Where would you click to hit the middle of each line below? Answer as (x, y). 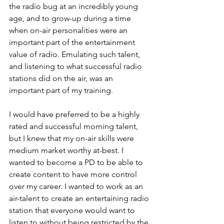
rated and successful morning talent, (74, 126)
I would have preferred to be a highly (75, 114)
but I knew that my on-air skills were (72, 138)
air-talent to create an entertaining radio (80, 198)
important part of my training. (61, 90)
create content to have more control (74, 174)
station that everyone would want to (73, 210)
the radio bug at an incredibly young (74, 6)
